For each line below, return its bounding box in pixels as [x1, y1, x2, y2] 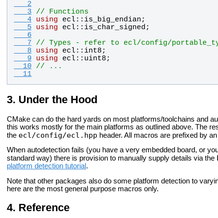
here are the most [7, 185, 65, 193]
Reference [18, 201, 70, 214]
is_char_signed [84, 23, 145, 31]
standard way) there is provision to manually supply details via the [7, 154, 217, 163]
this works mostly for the [7, 123, 87, 131]
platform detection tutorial [7, 162, 86, 170]
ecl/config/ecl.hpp [18, 130, 97, 139]
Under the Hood [18, 93, 97, 106]
